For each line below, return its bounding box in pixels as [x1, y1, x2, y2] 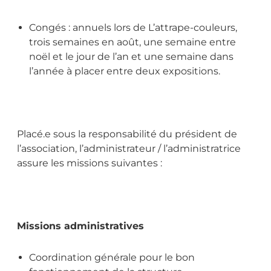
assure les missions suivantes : [17, 157, 162, 169]
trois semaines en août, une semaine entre [29, 36, 236, 48]
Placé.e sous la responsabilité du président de [17, 128, 237, 140]
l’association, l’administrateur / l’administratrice [17, 142, 241, 154]
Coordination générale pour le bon [29, 251, 195, 263]
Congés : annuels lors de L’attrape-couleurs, [29, 21, 237, 33]
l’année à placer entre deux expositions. [29, 65, 220, 77]
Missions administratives [17, 220, 144, 232]
